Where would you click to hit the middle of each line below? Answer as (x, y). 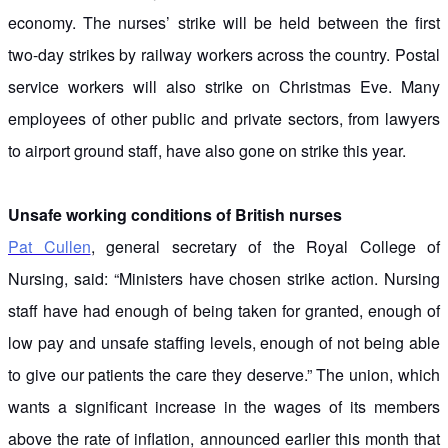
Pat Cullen (49, 246)
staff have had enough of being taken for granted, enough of (224, 310)
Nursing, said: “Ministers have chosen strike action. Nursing (224, 278)
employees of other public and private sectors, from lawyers (224, 118)
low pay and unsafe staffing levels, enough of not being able (224, 342)
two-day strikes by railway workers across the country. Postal (224, 54)
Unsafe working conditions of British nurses (175, 214)
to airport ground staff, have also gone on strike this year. (207, 150)
